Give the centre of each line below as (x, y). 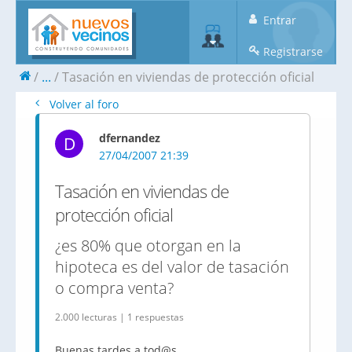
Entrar (278, 20)
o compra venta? (114, 288)
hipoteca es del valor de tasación (172, 267)
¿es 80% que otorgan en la (148, 246)
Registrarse (291, 51)
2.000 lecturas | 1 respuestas (119, 317)
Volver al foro (82, 104)
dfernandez (130, 138)
